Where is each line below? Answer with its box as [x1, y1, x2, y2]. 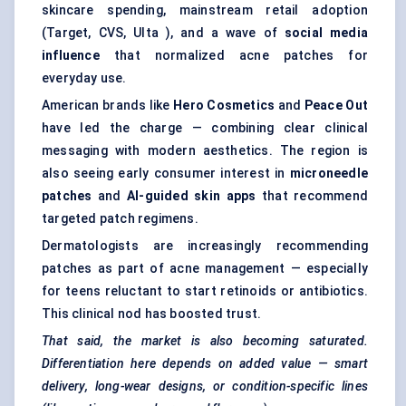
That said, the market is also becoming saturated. [42, 333, 368, 349]
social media [284, 25, 369, 41]
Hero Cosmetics [173, 98, 275, 113]
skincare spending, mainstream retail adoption [42, 3, 368, 18]
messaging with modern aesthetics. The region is [42, 143, 368, 159]
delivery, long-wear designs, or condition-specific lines [42, 379, 368, 394]
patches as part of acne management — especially [42, 261, 368, 276]
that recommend [256, 188, 368, 204]
